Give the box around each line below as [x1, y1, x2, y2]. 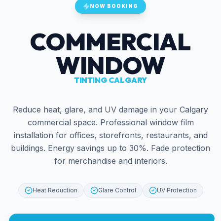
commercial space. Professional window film [27, 117, 194, 128]
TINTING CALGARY [74, 75, 147, 85]
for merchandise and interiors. [54, 156, 167, 166]
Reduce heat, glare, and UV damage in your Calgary [13, 105, 208, 115]
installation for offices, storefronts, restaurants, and [13, 130, 208, 141]
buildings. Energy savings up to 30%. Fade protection [11, 143, 210, 153]
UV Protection [156, 186, 197, 194]
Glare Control [98, 186, 136, 194]
